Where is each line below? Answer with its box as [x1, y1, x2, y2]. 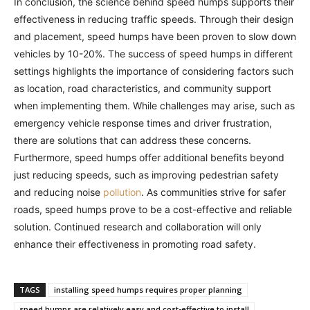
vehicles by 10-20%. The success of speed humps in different [14, 48, 293, 60]
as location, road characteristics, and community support [14, 82, 271, 95]
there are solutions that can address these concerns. [14, 134, 251, 147]
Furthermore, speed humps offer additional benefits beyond [14, 152, 284, 164]
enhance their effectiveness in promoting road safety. [14, 238, 256, 250]
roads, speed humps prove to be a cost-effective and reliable [14, 203, 292, 216]
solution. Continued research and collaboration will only [14, 221, 262, 233]
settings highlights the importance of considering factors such [14, 65, 293, 77]
